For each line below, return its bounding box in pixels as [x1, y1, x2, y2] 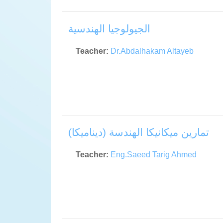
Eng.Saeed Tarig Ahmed [111, 150, 197, 159]
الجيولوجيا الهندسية [68, 23, 150, 35]
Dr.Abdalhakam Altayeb [111, 47, 194, 56]
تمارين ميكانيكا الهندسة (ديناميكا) [68, 126, 209, 138]
